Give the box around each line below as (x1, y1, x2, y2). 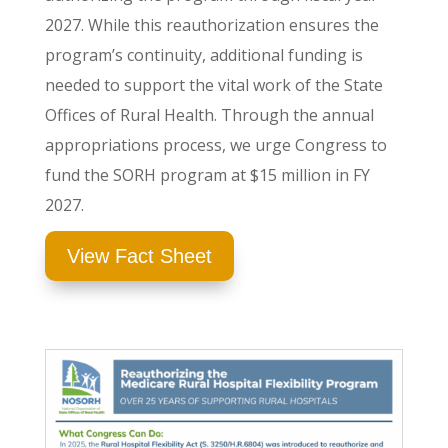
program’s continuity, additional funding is (44, 43, 363, 66)
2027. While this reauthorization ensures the (44, 13, 379, 36)
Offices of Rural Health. (44, 103, 221, 126)
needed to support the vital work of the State (44, 73, 383, 96)
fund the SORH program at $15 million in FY (44, 163, 370, 186)
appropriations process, (44, 133, 226, 156)
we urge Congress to (229, 133, 387, 156)
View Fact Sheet (66, 244, 212, 267)
